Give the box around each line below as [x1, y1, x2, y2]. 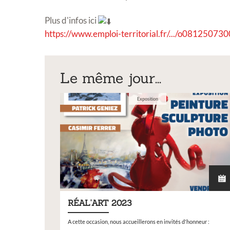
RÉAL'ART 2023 [68, 197, 131, 208]
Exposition [137, 95, 158, 102]
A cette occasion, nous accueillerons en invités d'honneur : [68, 218, 209, 225]
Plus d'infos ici [45, 15, 98, 26]
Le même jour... [60, 68, 161, 87]
